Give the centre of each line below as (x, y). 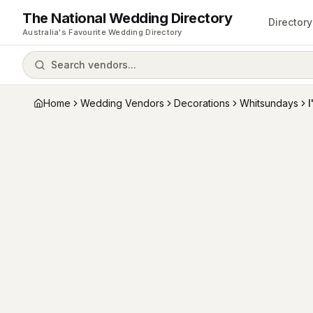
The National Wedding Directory (127, 18)
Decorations (202, 103)
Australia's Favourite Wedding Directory (102, 32)
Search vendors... (94, 65)
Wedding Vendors (122, 103)
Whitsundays (269, 103)
